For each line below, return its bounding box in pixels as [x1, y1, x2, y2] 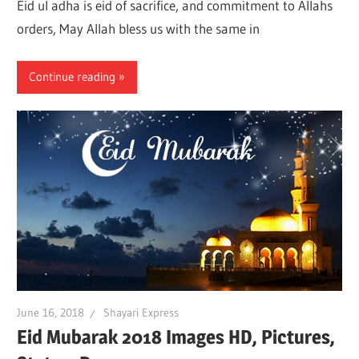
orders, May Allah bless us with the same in [17, 20, 260, 38]
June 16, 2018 [17, 305, 85, 321]
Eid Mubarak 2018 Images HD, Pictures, [17, 325, 336, 349]
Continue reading [29, 69, 116, 85]
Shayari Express [103, 305, 179, 321]
